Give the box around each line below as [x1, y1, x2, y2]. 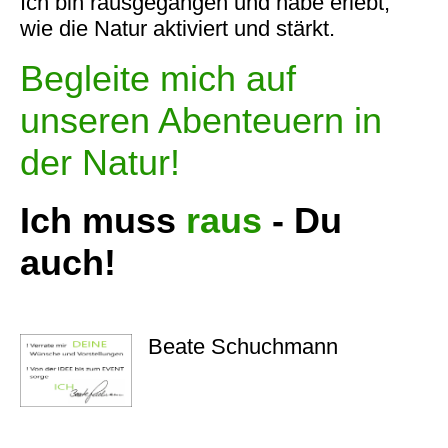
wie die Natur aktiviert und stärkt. [20, 16, 335, 42]
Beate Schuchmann [148, 334, 339, 360]
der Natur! [20, 142, 180, 184]
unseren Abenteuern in [20, 100, 382, 142]
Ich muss [20, 200, 186, 242]
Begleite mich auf [20, 58, 296, 100]
